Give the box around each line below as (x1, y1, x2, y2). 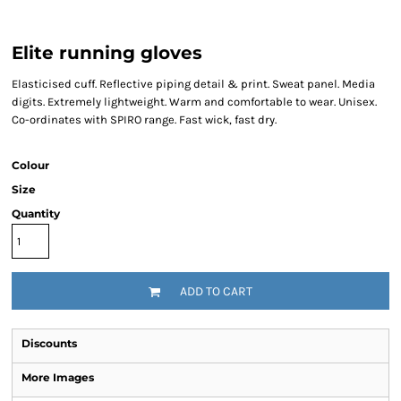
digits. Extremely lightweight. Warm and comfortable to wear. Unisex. (12, 95, 377, 108)
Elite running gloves (12, 42, 202, 64)
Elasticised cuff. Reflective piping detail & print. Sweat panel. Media (12, 77, 375, 90)
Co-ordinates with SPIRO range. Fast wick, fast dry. (12, 113, 277, 126)
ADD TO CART (180, 284, 252, 300)
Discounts (21, 337, 77, 350)
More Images (21, 371, 94, 384)
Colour (12, 158, 49, 172)
